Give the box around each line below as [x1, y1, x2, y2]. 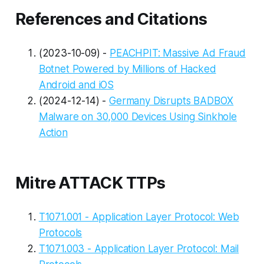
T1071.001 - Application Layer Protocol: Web [38, 210, 239, 223]
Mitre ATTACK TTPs [15, 173, 166, 193]
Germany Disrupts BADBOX [109, 94, 234, 107]
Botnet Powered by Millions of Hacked [38, 62, 216, 75]
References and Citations [15, 9, 207, 29]
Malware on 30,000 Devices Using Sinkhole [38, 110, 237, 123]
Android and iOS [38, 78, 114, 91]
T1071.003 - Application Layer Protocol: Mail [38, 242, 239, 255]
